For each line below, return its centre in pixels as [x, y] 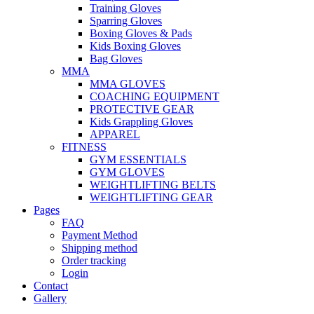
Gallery [50, 299]
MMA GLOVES [128, 84]
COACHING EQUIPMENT [155, 97]
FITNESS [84, 147]
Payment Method [100, 235]
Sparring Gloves [126, 21]
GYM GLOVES [127, 172]
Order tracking [94, 261]
